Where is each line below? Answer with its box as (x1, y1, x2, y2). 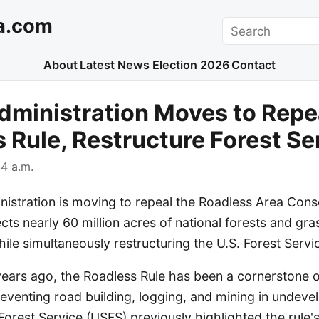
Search (221, 18, 262, 33)
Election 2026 (152, 58, 229, 73)
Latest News (80, 58, 150, 73)
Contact (231, 58, 276, 73)
